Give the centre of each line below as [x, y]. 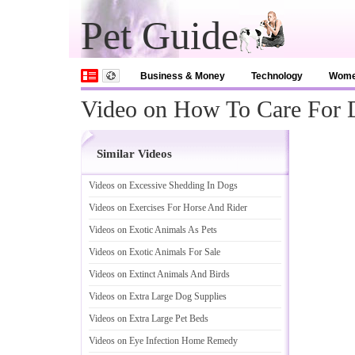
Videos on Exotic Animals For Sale [155, 252]
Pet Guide [160, 36]
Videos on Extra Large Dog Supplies [158, 296]
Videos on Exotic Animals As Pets [153, 230]
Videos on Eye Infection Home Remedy [163, 341]
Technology [277, 76]
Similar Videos [134, 154]
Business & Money [183, 76]
